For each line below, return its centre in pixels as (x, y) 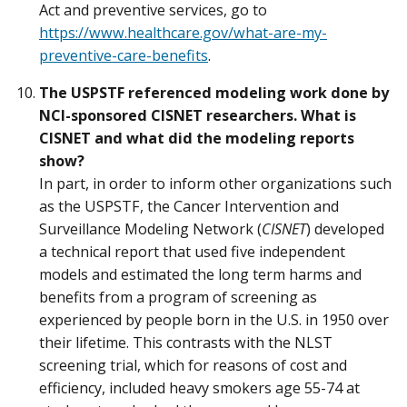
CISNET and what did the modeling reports (197, 139)
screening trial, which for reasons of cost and (193, 366)
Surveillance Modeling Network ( (150, 229)
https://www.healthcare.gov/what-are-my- (183, 33)
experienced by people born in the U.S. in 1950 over (214, 320)
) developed (345, 229)
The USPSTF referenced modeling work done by (214, 93)
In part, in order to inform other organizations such (215, 184)
